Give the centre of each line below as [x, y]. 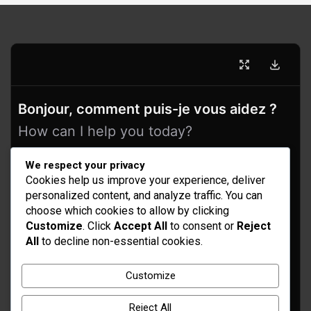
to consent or [202, 226]
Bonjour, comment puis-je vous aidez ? [148, 109]
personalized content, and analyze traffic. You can [144, 195]
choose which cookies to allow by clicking [127, 210]
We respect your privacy [85, 165]
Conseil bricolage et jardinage [155, 292]
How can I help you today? [105, 132]
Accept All [141, 226]
